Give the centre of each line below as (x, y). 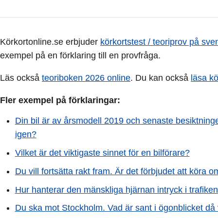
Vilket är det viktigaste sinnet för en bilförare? (102, 153)
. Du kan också (161, 78)
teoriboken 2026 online (86, 78)
